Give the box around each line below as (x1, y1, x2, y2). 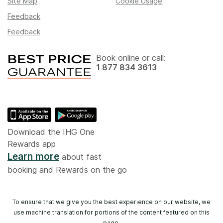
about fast (59, 152, 102, 162)
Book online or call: (96, 52, 166, 63)
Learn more (7, 151, 59, 163)
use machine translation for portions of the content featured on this (13, 209, 210, 217)
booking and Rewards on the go (7, 165, 127, 175)
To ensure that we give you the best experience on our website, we (12, 198, 211, 206)
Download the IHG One (7, 127, 95, 137)
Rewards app (7, 139, 56, 149)
